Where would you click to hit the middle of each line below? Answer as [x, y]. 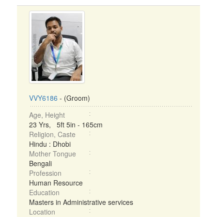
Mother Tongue [53, 154]
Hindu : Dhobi [50, 144]
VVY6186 [43, 98]
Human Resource [56, 183]
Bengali [40, 163]
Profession [45, 173]
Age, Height [47, 115]
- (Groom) [74, 98]
